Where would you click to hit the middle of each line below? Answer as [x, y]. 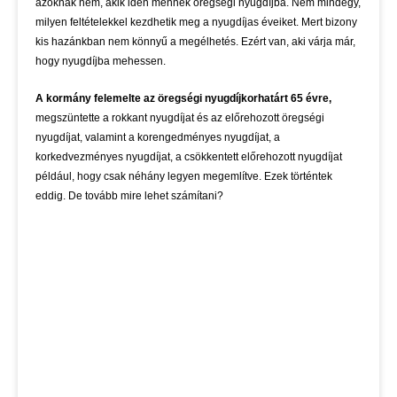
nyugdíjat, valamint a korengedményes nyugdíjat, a [158, 138]
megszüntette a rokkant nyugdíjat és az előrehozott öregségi [180, 118]
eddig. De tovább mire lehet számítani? [129, 196]
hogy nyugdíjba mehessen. [101, 62]
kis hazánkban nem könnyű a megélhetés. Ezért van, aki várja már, [195, 42]
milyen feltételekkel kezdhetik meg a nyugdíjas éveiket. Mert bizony [196, 23]
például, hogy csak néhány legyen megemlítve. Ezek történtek [184, 177]
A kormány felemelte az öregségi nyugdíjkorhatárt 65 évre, [183, 99]
